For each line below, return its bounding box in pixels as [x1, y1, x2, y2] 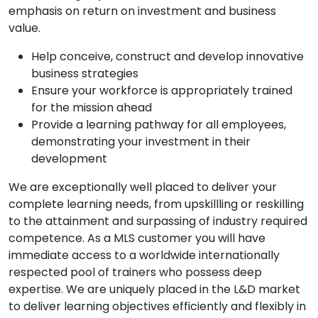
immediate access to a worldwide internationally [9, 247, 280, 263]
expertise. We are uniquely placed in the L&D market [9, 281, 300, 297]
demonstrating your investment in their [31, 133, 251, 150]
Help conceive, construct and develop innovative [31, 48, 304, 65]
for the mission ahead [31, 99, 152, 116]
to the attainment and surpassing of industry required [9, 213, 307, 229]
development [31, 150, 107, 167]
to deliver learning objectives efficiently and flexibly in [9, 298, 306, 314]
